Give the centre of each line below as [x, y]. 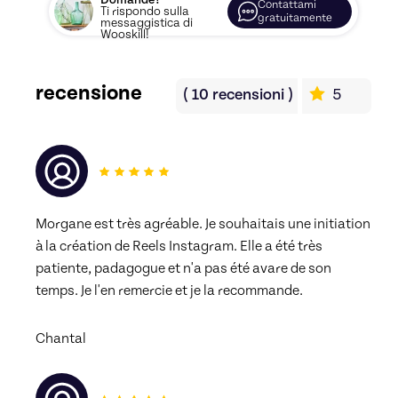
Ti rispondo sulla [145, 12]
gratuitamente [295, 19]
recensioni [248, 95]
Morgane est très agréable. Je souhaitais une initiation [203, 224]
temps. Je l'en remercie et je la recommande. [169, 291]
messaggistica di [147, 24]
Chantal [61, 338]
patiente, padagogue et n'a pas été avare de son [183, 268]
